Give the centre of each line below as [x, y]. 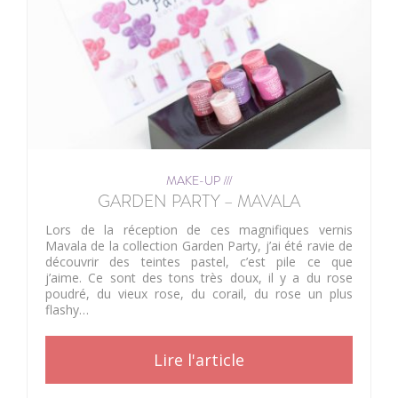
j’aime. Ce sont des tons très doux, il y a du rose [199, 278]
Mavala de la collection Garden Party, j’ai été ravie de [199, 246]
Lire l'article [199, 360]
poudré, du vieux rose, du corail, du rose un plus [199, 294]
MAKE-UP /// [199, 181]
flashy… [67, 310]
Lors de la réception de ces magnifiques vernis [199, 230]
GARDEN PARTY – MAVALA [199, 202]
